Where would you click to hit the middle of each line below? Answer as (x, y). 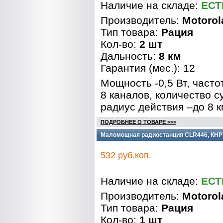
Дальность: (130, 56)
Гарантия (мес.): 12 (148, 68)
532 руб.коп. (126, 155)
